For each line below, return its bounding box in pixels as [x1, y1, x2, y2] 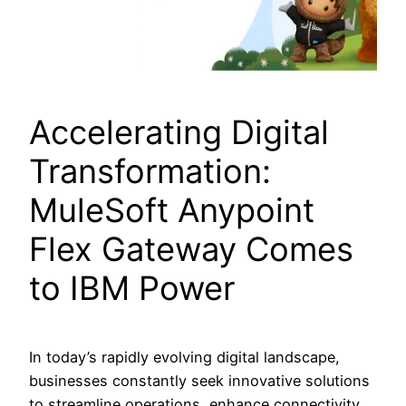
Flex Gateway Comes [29, 229, 353, 270]
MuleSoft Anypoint [29, 190, 314, 231]
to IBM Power [29, 268, 235, 309]
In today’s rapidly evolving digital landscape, [29, 347, 340, 366]
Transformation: [29, 151, 271, 192]
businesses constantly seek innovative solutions [29, 371, 370, 390]
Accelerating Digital [29, 112, 329, 153]
